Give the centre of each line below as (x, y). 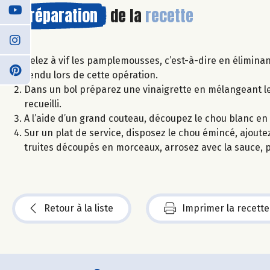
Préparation (59, 15)
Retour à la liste (79, 208)
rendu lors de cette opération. (91, 75)
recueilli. (43, 104)
